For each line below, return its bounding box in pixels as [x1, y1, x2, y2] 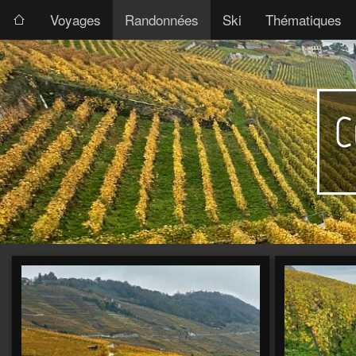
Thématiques [265, 10, 342, 29]
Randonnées [125, 10, 199, 29]
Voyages [50, 10, 101, 29]
